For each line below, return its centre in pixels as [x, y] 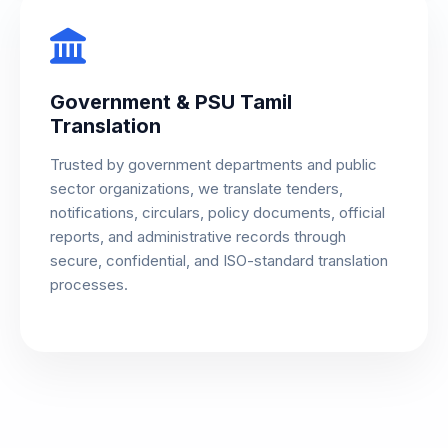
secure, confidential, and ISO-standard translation [219, 261]
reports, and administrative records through [198, 237]
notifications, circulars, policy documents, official [217, 213]
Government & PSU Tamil [171, 102]
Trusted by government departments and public [213, 165]
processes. [89, 285]
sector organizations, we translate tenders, [196, 189]
